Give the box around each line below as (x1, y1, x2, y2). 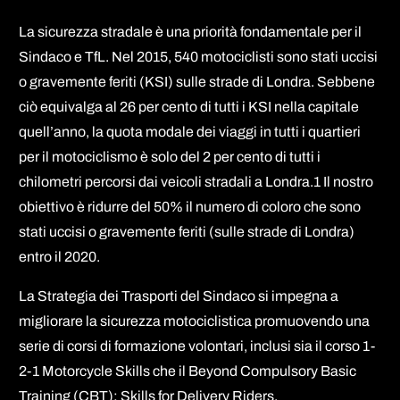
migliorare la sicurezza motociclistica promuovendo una (19, 312, 371, 329)
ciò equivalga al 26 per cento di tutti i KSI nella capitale (19, 98, 360, 114)
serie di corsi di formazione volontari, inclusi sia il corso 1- (19, 337, 376, 354)
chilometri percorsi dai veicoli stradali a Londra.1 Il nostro (19, 173, 374, 189)
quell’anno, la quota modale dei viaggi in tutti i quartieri (19, 123, 362, 139)
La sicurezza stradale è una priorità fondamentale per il (19, 23, 362, 39)
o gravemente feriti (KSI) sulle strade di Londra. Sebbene (19, 73, 376, 89)
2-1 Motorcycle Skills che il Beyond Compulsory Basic (19, 362, 357, 379)
